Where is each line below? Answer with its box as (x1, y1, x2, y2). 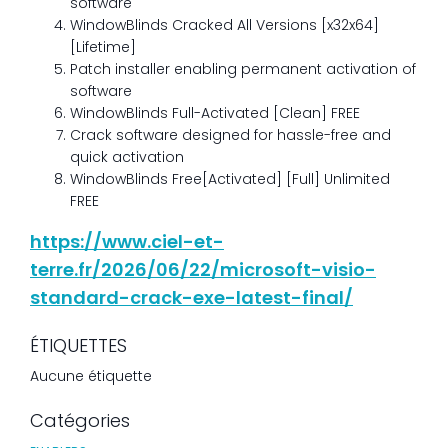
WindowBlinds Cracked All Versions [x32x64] (70, 15, 379, 35)
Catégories (30, 408, 130, 433)
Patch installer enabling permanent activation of (70, 59, 416, 79)
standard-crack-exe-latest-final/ (30, 285, 353, 310)
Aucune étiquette (30, 366, 152, 386)
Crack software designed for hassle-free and (70, 125, 391, 145)
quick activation (70, 147, 184, 167)
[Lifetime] (70, 37, 136, 57)
